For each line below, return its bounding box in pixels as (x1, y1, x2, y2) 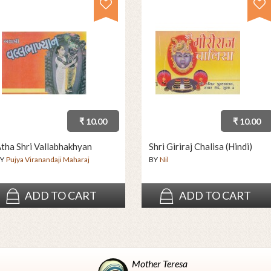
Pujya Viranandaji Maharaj (5, 155, 90, 165)
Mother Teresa (131, 258, 188, 269)
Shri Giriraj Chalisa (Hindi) (149, 141, 252, 152)
